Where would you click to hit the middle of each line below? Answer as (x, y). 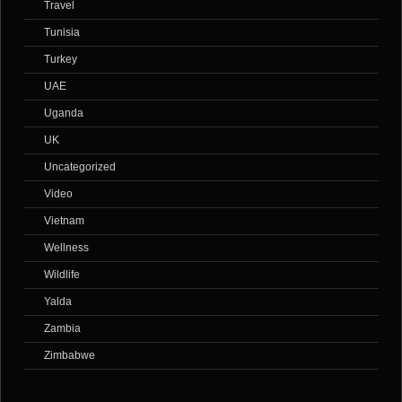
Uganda (64, 114)
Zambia (62, 329)
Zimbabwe (70, 356)
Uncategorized (80, 167)
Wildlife (62, 275)
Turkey (61, 60)
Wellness (66, 248)
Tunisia (62, 33)
